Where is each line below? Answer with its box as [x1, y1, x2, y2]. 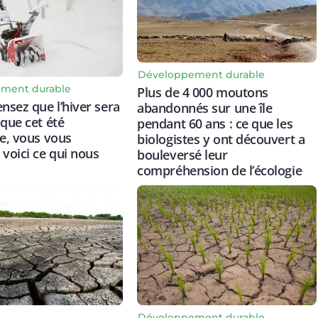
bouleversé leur [137, 146, 228, 164]
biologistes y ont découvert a [137, 131, 305, 148]
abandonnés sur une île [137, 99, 273, 117]
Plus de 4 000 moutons [137, 84, 268, 102]
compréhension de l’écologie [137, 162, 302, 180]
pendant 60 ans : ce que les [137, 115, 293, 133]
